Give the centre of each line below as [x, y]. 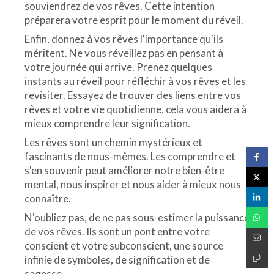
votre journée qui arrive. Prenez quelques [118, 67]
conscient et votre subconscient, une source [124, 246]
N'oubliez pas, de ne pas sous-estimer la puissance [137, 218]
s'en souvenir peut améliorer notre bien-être [124, 171]
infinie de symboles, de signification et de [117, 260]
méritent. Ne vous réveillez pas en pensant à [124, 53]
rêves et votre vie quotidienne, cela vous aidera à [135, 109]
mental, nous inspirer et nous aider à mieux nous [133, 185]
